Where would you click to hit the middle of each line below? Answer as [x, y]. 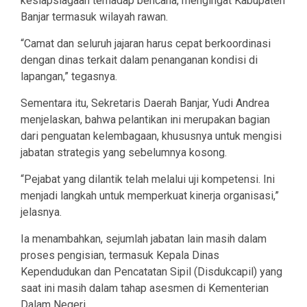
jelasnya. [41, 212]
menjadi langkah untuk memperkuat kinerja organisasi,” [150, 195]
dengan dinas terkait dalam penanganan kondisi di [139, 60]
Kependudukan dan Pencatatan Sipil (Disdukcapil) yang [151, 271]
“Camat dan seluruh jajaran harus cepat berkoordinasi [146, 43]
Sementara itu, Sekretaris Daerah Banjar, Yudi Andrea [145, 103]
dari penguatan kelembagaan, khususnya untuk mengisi [151, 136]
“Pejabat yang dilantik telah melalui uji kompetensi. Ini [148, 179]
